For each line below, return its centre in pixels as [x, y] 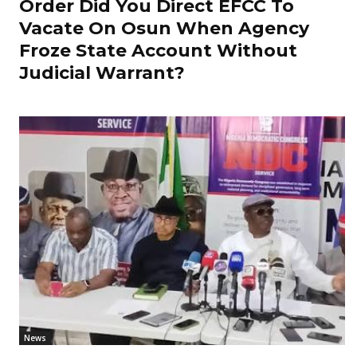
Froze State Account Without [158, 51]
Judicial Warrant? [102, 73]
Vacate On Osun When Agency [164, 29]
